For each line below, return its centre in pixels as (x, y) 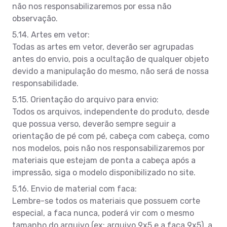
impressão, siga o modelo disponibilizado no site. (104, 172)
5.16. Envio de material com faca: (74, 188)
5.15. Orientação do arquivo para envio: (85, 99)
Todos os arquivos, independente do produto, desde (111, 111)
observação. (35, 18)
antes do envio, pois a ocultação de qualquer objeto (110, 59)
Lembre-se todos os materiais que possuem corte (106, 201)
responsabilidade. (45, 83)
